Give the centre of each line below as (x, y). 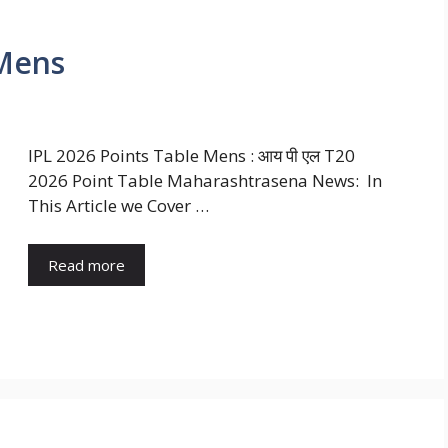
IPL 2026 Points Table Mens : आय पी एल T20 (191, 156)
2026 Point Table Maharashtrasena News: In (205, 181)
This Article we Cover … (118, 206)
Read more (86, 264)
